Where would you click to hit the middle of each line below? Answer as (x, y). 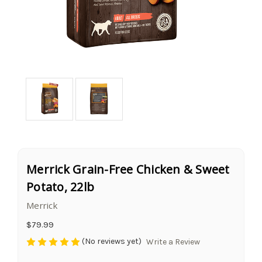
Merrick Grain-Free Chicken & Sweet (128, 169)
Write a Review (173, 242)
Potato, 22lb (60, 187)
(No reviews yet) (112, 241)
